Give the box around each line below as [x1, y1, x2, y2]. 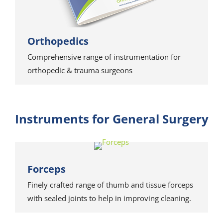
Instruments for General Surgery [14, 111, 209, 127]
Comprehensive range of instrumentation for [27, 52, 181, 62]
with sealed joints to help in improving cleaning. [27, 193, 191, 203]
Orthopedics [27, 34, 89, 48]
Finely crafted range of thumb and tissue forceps [27, 180, 193, 190]
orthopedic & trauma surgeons [27, 65, 132, 75]
